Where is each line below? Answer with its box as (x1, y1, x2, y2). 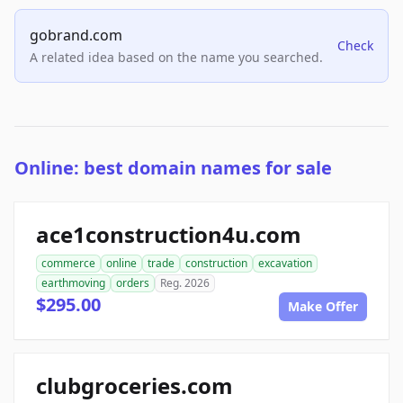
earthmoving (41, 275, 105, 291)
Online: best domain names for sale (14, 156, 332, 181)
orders (116, 275, 149, 291)
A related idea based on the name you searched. (30, 49, 323, 67)
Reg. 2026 (160, 275, 210, 291)
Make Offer (288, 298, 358, 316)
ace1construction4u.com (36, 219, 301, 250)
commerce (41, 255, 95, 272)
